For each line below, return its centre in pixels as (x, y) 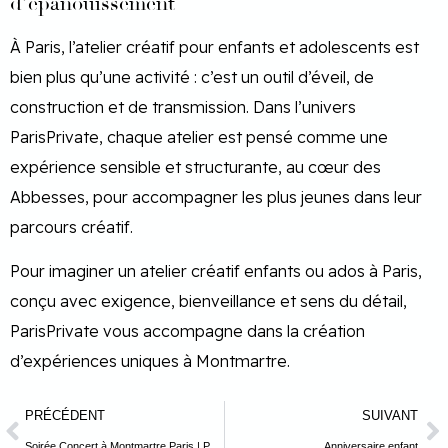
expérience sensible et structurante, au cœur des (195, 167)
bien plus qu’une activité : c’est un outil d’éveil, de (192, 77)
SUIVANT (390, 415)
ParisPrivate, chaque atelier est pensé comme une (199, 137)
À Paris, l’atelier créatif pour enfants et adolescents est (214, 47)
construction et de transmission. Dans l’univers (183, 107)
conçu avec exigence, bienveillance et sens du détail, (208, 301)
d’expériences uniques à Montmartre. (150, 361)
